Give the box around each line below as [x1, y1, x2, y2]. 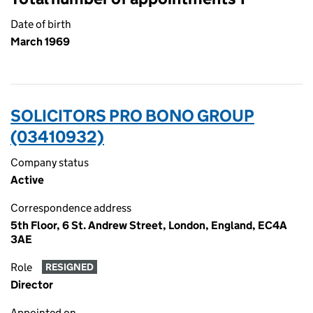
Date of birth [10, 17, 71, 31]
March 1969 [10, 35, 70, 48]
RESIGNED [45, 261, 94, 274]
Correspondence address [10, 201, 131, 214]
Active [10, 173, 44, 187]
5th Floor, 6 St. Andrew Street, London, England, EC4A [10, 219, 287, 232]
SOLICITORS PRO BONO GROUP [10, 105, 254, 126]
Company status [10, 156, 89, 169]
